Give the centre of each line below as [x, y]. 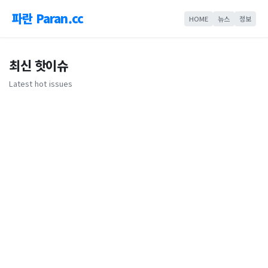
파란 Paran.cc [48, 18]
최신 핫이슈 [38, 65]
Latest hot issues [41, 83]
